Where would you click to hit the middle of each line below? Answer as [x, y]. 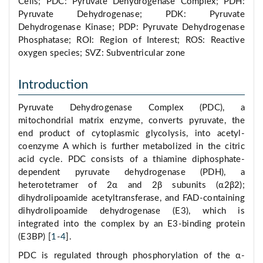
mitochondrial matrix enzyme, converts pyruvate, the [131, 121]
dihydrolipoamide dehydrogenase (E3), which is [131, 211]
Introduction [53, 85]
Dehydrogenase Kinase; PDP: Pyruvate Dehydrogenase [131, 28]
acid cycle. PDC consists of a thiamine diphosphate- [131, 160]
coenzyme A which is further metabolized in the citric [131, 147]
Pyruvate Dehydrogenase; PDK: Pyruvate [131, 15]
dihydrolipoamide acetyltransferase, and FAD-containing [131, 198]
